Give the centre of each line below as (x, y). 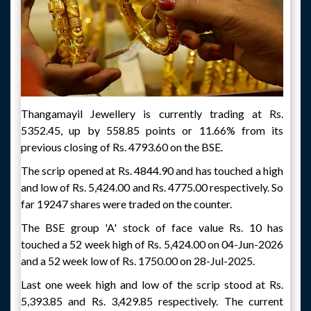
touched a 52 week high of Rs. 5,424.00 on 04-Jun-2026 (152, 244)
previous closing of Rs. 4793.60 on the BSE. (122, 146)
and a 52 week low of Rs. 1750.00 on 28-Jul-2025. (138, 260)
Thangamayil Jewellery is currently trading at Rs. (152, 113)
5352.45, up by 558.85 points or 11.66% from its (152, 130)
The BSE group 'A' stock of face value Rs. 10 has (152, 227)
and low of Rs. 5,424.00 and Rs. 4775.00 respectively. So (152, 187)
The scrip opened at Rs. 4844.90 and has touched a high (152, 170)
